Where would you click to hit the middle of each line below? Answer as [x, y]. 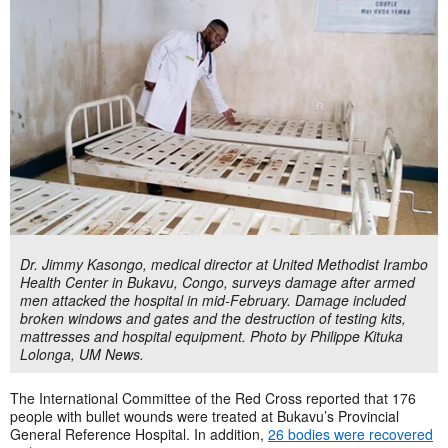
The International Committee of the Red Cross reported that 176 [213, 397]
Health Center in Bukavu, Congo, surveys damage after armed [217, 281]
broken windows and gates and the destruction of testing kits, [213, 317]
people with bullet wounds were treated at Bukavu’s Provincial [204, 415]
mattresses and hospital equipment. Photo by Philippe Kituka [211, 335]
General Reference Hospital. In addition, [139, 433]
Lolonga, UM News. [82, 353]
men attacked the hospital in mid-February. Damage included [213, 299]
